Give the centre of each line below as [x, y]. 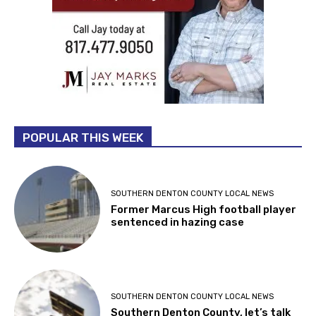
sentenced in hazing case [178, 247]
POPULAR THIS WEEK [83, 162]
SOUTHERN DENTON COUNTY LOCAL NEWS [193, 218]
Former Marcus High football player [204, 234]
